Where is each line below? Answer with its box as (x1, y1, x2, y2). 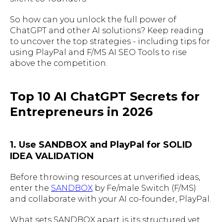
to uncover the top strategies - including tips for (10, 36, 210, 46)
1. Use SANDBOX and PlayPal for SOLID (10, 139, 192, 150)
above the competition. (10, 58, 108, 68)
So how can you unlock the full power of (10, 14, 176, 24)
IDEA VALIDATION (10, 150, 94, 162)
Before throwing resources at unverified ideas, (10, 172, 200, 182)
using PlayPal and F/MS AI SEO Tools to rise (10, 47, 187, 57)
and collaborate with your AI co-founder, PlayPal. (10, 194, 211, 204)
